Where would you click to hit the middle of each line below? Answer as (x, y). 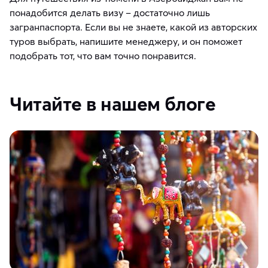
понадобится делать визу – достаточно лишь (110, 12)
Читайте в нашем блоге (113, 103)
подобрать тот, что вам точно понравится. (103, 55)
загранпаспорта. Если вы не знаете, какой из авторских (133, 27)
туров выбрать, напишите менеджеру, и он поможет (126, 41)
